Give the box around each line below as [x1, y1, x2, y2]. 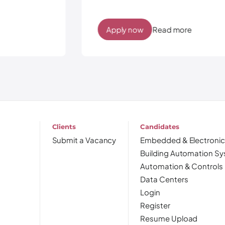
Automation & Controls [140, 161, 223, 171]
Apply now [38, 24, 76, 34]
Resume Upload [140, 213, 198, 223]
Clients [52, 123, 76, 131]
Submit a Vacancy [52, 135, 117, 145]
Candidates [140, 123, 179, 131]
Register [140, 200, 170, 210]
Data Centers [140, 174, 188, 184]
